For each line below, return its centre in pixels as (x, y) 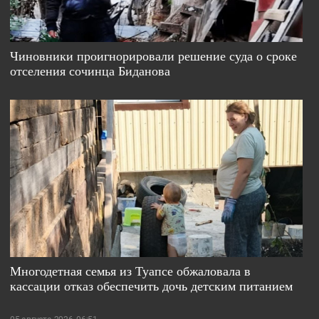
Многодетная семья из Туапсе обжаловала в (131, 271)
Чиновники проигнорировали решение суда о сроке (154, 55)
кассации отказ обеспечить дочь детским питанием (152, 286)
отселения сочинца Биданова (90, 70)
